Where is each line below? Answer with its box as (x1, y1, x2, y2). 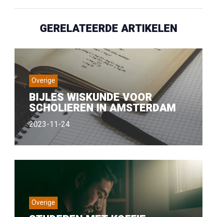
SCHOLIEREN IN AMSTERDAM (29, 100, 176, 116)
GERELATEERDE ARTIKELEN (40, 21, 177, 36)
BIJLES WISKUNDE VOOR (29, 90, 152, 105)
